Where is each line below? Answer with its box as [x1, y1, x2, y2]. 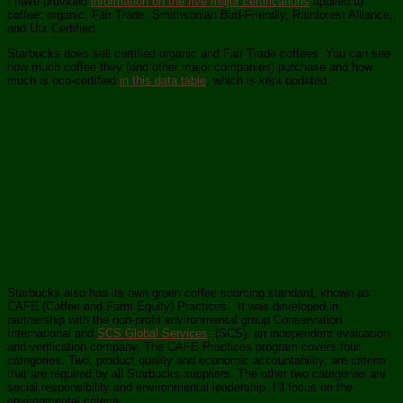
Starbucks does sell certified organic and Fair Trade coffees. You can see [7, 47, 390, 61]
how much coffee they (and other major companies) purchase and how [7, 60, 372, 75]
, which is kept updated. [206, 74, 330, 88]
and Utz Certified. [7, 22, 98, 36]
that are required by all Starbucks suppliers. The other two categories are [7, 367, 386, 381]
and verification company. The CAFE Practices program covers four [7, 340, 360, 354]
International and [7, 327, 97, 341]
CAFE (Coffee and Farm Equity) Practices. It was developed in [7, 300, 338, 314]
